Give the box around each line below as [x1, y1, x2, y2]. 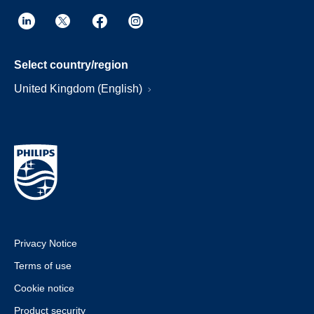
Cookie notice [14, 282, 74, 294]
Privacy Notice [14, 238, 77, 249]
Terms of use [14, 260, 71, 271]
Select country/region [14, 59, 128, 71]
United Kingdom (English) [14, 83, 145, 95]
